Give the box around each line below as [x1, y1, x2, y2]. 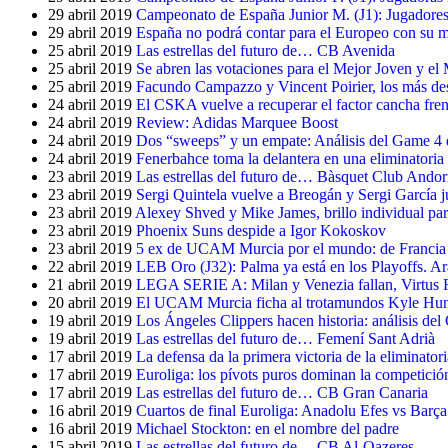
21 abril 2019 [48, 276, 132, 293]
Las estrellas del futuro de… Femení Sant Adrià [136, 330, 435, 347]
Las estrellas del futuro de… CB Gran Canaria [136, 384, 428, 401]
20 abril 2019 [48, 294, 132, 311]
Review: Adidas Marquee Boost [136, 114, 338, 131]
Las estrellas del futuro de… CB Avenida [136, 42, 395, 59]
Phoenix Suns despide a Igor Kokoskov [136, 222, 386, 239]
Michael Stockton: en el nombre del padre [136, 420, 399, 437]
